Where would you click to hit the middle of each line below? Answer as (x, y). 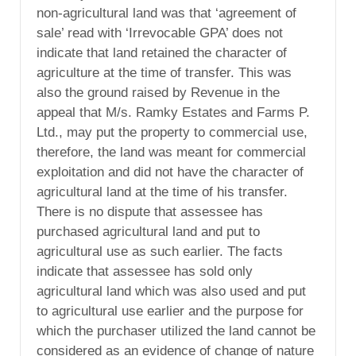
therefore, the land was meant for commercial (171, 152)
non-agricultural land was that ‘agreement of (166, 13)
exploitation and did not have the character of (170, 172)
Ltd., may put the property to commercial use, (172, 132)
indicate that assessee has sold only (145, 271)
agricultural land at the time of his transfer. (162, 192)
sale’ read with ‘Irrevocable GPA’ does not (160, 33)
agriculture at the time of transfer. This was (164, 72)
